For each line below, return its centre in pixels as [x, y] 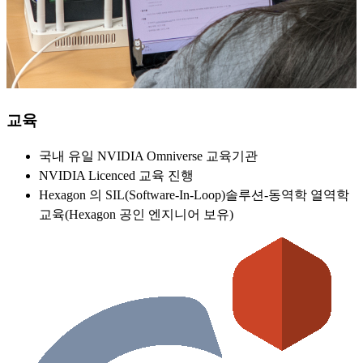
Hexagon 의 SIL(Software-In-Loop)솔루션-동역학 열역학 [194, 195]
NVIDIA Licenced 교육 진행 [116, 176]
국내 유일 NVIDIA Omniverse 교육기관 [148, 156]
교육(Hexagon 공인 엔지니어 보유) [136, 215]
